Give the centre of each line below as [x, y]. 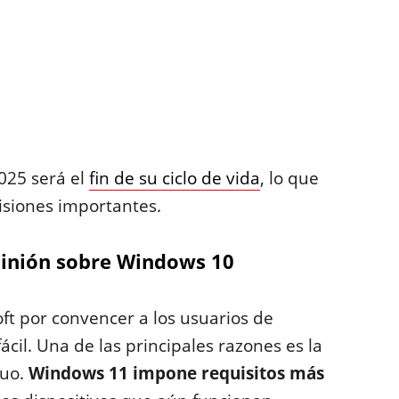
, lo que [289, 178]
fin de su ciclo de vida [174, 178]
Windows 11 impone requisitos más [176, 373]
